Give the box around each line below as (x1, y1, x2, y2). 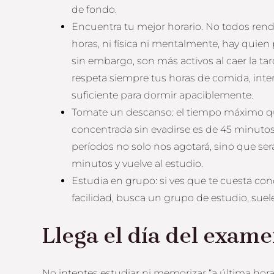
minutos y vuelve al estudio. (72, 157, 204, 169)
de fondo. (72, 3, 117, 15)
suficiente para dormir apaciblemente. (72, 89, 254, 101)
